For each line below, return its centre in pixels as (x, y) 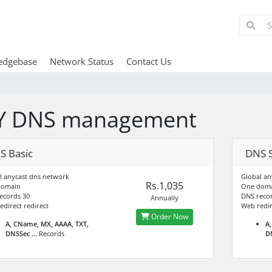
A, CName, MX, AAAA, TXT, (47, 223)
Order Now (169, 217)
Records (51, 233)
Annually (165, 197)
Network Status (81, 61)
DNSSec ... (21, 233)
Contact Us (148, 61)
